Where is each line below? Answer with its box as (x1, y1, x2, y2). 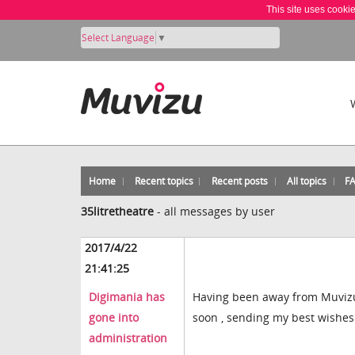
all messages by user (164, 204, 275, 219)
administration (89, 330, 167, 346)
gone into (89, 310, 139, 326)
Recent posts (212, 174, 269, 188)
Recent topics (134, 174, 193, 188)
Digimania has (89, 289, 165, 305)
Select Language (82, 30, 155, 44)
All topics (286, 174, 326, 188)
